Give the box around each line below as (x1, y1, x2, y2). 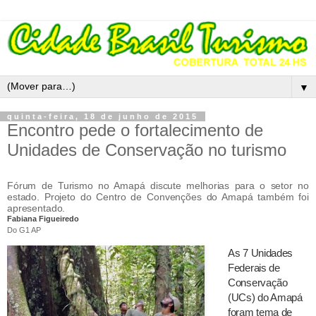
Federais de (228, 262, 280, 274)
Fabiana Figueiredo (7, 214, 79, 224)
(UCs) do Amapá (228, 291, 303, 304)
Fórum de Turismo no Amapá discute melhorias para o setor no (7, 180, 309, 192)
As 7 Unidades (228, 247, 293, 260)
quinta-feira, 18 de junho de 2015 (7, 112, 198, 121)
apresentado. (7, 202, 66, 214)
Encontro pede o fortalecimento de (7, 121, 263, 140)
